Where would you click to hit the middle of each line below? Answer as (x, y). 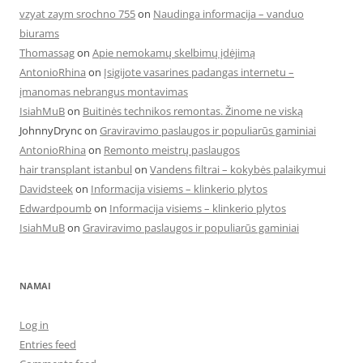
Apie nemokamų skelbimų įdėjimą (174, 53)
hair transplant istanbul (76, 169)
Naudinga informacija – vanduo (228, 14)
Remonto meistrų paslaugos (172, 150)
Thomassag (47, 53)
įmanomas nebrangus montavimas (104, 92)
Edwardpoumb (56, 208)
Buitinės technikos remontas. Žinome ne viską (193, 111)
